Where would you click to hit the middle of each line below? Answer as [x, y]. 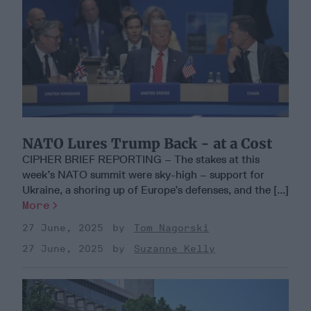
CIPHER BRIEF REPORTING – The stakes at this [141, 160]
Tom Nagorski [171, 228]
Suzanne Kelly [175, 249]
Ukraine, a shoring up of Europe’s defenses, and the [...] [155, 190]
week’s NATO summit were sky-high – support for [143, 175]
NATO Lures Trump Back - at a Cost [147, 144]
